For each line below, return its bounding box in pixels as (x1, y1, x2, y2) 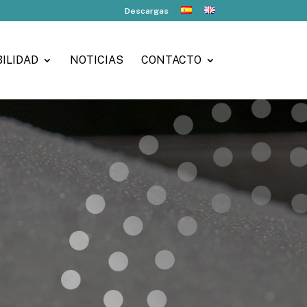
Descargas (124, 6, 169, 16)
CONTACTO (140, 53, 201, 66)
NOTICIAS (69, 53, 123, 66)
